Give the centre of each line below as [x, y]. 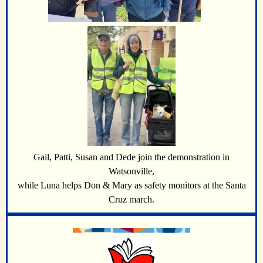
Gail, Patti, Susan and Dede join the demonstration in [131, 157]
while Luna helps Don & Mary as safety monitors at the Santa [131, 185]
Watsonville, [131, 171]
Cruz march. [131, 199]
